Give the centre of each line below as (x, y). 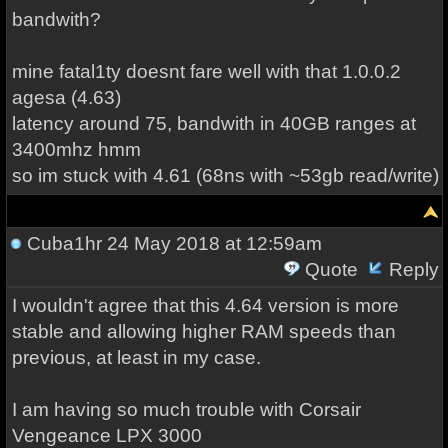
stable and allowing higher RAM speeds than (203, 331)
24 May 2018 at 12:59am (211, 243)
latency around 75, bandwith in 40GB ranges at (213, 123)
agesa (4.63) (66, 97)
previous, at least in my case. (136, 357)
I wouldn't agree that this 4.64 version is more (205, 305)
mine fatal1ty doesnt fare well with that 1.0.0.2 (206, 71)
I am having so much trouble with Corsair (186, 409)
